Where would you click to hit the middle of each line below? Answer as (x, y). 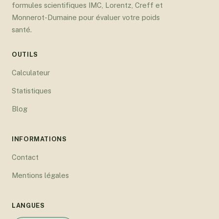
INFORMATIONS (39, 139)
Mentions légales (40, 175)
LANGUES (28, 205)
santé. (22, 29)
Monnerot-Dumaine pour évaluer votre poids (86, 17)
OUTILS (25, 54)
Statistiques (32, 90)
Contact (25, 157)
